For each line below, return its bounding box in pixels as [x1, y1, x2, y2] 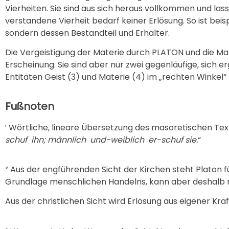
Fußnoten [5, 99, 54, 113]
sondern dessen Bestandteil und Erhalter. [5, 27, 170, 39]
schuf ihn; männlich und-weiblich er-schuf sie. [5, 133, 198, 146]
